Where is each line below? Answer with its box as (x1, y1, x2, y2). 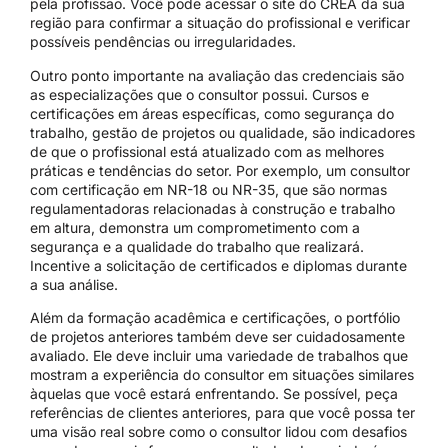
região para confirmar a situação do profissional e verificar (30, 14, 410, 32)
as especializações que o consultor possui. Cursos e (30, 85, 369, 103)
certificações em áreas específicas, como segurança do (30, 104, 394, 122)
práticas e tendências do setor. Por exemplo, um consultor (30, 161, 410, 179)
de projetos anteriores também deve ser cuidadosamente (30, 328, 405, 346)
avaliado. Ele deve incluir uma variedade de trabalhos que (30, 347, 408, 365)
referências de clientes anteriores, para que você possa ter (30, 404, 415, 422)
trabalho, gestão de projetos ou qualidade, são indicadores (30, 123, 415, 141)
